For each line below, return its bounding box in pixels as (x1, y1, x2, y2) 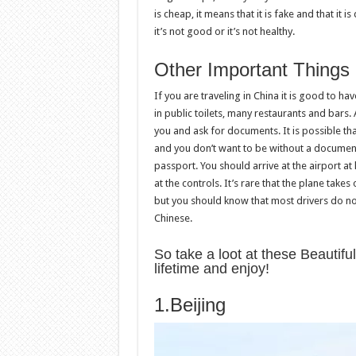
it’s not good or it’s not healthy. (153, 25, 295, 37)
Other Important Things (153, 59, 350, 80)
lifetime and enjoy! (153, 261, 269, 277)
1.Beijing (153, 294, 226, 315)
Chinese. (153, 212, 192, 224)
